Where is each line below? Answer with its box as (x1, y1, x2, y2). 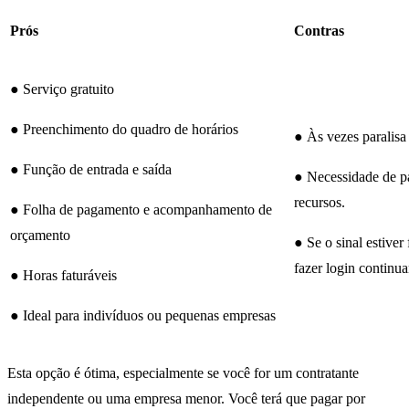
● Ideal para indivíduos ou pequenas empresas (10, 308, 276, 324)
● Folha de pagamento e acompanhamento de (10, 202, 272, 218)
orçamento (10, 227, 70, 244)
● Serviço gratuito (10, 81, 114, 98)
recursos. (294, 194, 345, 211)
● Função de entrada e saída (10, 162, 172, 178)
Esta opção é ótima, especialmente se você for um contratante (7, 365, 359, 382)
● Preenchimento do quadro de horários (10, 121, 238, 138)
